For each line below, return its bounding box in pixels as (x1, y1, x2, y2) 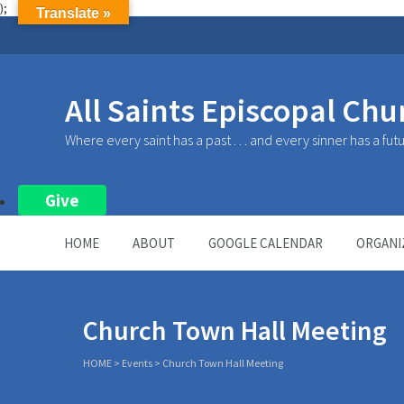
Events (122, 356, 152, 370)
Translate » (36, 5, 111, 21)
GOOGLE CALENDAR (208, 234, 323, 252)
